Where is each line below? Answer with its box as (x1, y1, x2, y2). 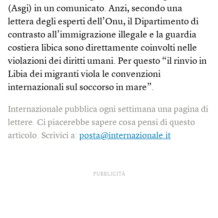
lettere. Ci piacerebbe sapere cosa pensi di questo (8, 118, 195, 127)
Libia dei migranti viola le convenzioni (8, 70, 161, 80)
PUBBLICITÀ (93, 172, 125, 178)
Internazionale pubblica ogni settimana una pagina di (8, 105, 208, 114)
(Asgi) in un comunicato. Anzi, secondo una (8, 4, 182, 14)
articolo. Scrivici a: (8, 131, 79, 141)
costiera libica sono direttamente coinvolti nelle (8, 44, 197, 54)
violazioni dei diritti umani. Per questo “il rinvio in (8, 57, 207, 67)
